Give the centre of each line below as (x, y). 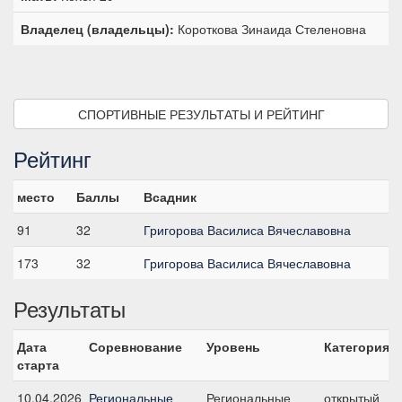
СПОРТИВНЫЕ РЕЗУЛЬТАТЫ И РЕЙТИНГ (201, 114)
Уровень (233, 346)
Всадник (170, 197)
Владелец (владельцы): (97, 29)
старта (38, 364)
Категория (357, 346)
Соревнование (135, 346)
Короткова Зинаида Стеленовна (270, 29)
